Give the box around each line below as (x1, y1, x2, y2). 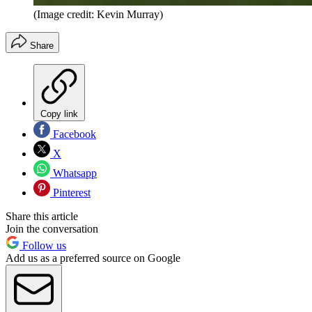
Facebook (50, 128, 96, 141)
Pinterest (50, 187, 91, 199)
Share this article (6, 210, 78, 223)
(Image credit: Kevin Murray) (33, 8, 163, 21)
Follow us (19, 240, 66, 252)
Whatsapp (50, 167, 97, 180)
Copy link (40, 109, 78, 120)
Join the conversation (6, 223, 98, 235)
